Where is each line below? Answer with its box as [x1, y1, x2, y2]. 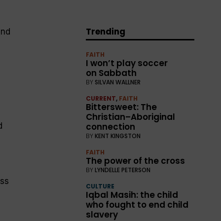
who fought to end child [86, 199, 189, 211]
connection [86, 121, 136, 133]
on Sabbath [86, 67, 137, 79]
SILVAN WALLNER [95, 78, 141, 87]
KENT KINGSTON [95, 132, 141, 141]
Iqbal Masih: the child [86, 189, 179, 201]
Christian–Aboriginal [86, 111, 176, 123]
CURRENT [86, 94, 116, 103]
